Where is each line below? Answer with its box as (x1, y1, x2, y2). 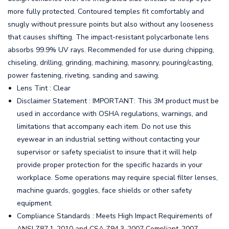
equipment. (17, 198, 53, 209)
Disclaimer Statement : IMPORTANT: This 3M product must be (17, 96, 219, 106)
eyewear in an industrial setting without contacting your (17, 134, 200, 145)
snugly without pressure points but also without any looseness (8, 19, 214, 30)
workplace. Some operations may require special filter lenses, (17, 173, 218, 183)
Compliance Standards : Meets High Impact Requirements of (17, 211, 213, 221)
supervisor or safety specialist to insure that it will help (17, 147, 197, 157)
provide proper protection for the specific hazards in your (17, 160, 203, 170)
